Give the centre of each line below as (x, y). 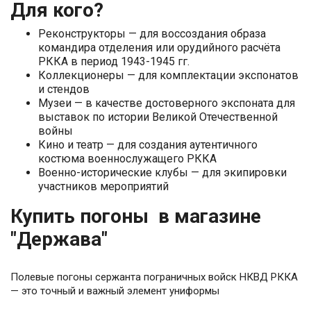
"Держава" (59, 239)
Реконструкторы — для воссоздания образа (152, 34)
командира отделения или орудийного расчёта (159, 48)
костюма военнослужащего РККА (127, 159)
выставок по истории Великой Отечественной (158, 117)
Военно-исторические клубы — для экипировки (162, 173)
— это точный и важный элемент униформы (115, 291)
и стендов (64, 90)
